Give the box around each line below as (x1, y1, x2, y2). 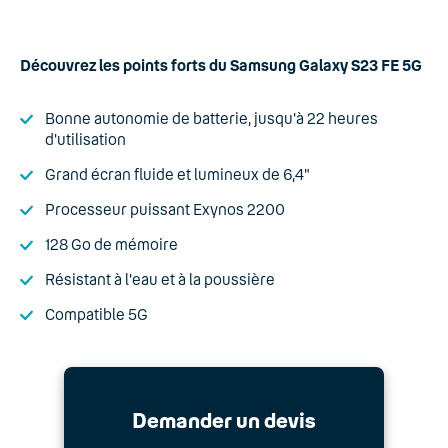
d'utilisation (45, 130, 126, 148)
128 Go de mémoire (45, 235, 178, 253)
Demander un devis (132, 408, 316, 432)
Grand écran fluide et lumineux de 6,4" (45, 165, 310, 183)
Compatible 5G (45, 305, 148, 323)
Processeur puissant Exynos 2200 (45, 200, 285, 218)
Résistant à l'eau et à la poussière (45, 270, 275, 288)
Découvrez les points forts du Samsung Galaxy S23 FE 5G (20, 56, 422, 74)
